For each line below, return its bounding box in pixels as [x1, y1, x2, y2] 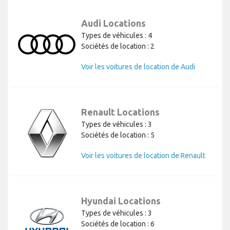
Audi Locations [81, 17, 146, 28]
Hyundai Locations [81, 195, 161, 206]
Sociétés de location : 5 [81, 130, 155, 139]
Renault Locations [81, 106, 160, 117]
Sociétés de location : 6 [81, 219, 155, 228]
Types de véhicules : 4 [81, 31, 152, 40]
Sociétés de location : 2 [81, 42, 155, 50]
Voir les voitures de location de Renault [81, 151, 205, 160]
